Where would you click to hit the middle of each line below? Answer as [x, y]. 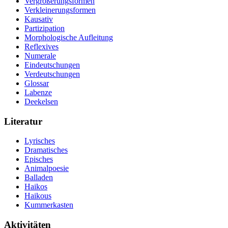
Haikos [36, 187]
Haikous [38, 196]
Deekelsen [41, 101]
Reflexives [41, 46]
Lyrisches [40, 141]
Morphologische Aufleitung [69, 37]
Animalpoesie [47, 168]
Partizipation [45, 28]
